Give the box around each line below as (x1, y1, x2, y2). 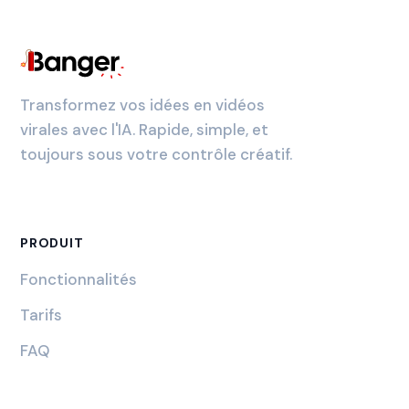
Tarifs (20, 305, 63, 325)
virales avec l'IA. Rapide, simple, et (20, 120, 269, 140)
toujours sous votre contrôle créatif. (20, 144, 293, 164)
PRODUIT (20, 235, 84, 251)
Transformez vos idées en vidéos (20, 95, 266, 115)
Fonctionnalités (20, 269, 138, 289)
